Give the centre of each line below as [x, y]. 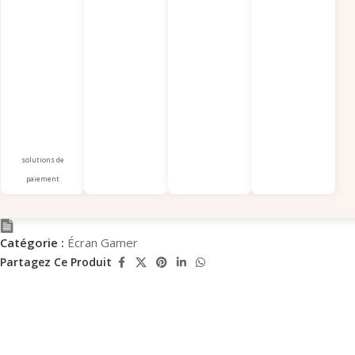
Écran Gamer [103, 242]
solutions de [42, 159]
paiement [42, 178]
